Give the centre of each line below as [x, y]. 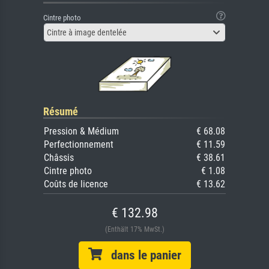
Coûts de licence [76, 184]
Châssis [59, 157]
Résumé [61, 111]
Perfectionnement [79, 144]
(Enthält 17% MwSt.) [134, 229]
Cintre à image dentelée [87, 32]
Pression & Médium [81, 131]
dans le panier [141, 255]
